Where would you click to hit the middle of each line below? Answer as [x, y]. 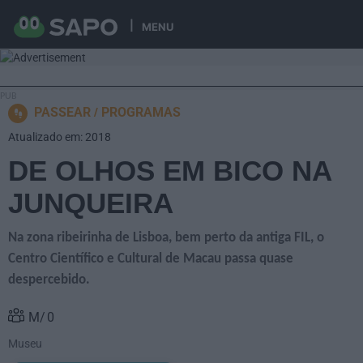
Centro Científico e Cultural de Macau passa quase [151, 259]
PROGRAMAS [141, 113]
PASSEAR [62, 113]
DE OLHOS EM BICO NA [170, 171]
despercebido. [49, 280]
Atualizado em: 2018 [60, 137]
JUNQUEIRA [91, 203]
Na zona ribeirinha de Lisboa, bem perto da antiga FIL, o [166, 238]
